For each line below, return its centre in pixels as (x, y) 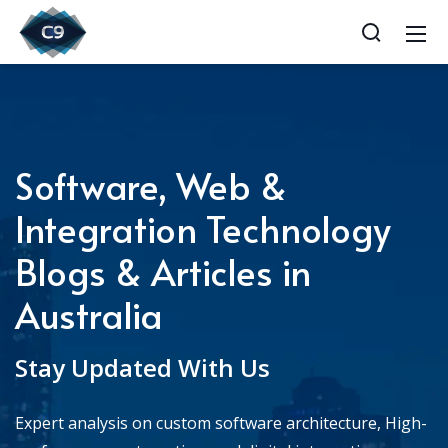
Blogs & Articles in (163, 271)
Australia (89, 314)
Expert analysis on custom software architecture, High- (221, 423)
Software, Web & (151, 185)
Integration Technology (203, 228)
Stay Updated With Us (142, 367)
